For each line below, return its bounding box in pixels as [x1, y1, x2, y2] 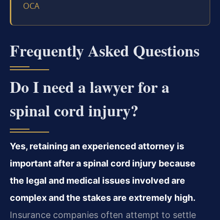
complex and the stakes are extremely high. [10, 192, 195, 203]
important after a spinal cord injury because [10, 158, 195, 169]
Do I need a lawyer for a [10, 75, 169, 99]
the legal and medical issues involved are [10, 175, 185, 186]
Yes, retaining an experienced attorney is [10, 141, 184, 152]
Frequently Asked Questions [10, 39, 199, 62]
